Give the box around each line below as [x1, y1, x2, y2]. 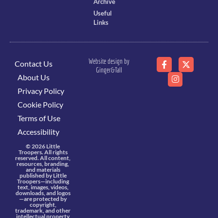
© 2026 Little [26, 143, 60, 150]
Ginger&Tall [96, 66, 122, 74]
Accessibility [18, 127, 59, 137]
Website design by [89, 57, 129, 66]
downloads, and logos [15, 189, 71, 197]
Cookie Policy [18, 100, 63, 109]
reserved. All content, [15, 154, 71, 162]
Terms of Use [18, 113, 60, 123]
